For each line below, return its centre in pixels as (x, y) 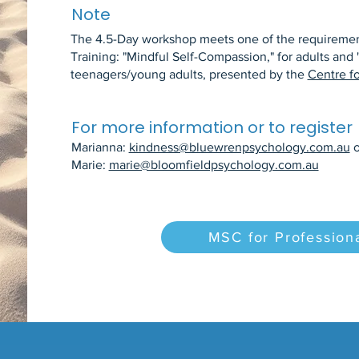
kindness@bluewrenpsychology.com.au (239, 147)
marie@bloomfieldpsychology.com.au (214, 165)
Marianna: (100, 147)
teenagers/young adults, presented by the (189, 74)
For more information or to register (212, 127)
